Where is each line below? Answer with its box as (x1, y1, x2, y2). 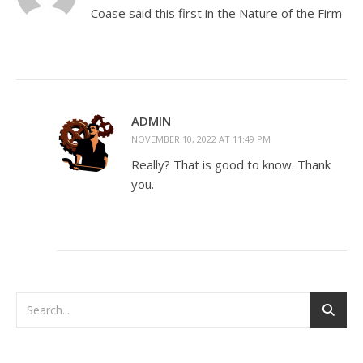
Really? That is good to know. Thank (131, 156, 331, 173)
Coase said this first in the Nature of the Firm (91, 5, 342, 21)
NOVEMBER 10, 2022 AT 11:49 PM (131, 133, 271, 145)
